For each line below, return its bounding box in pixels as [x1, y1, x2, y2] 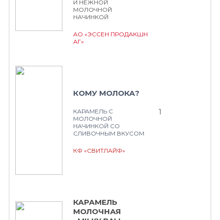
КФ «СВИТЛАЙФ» [73, 147, 125, 154]
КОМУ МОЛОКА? [73, 88, 139, 98]
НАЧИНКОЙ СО [73, 122, 120, 130]
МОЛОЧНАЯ [73, 207, 121, 216]
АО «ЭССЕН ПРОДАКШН [73, 30, 148, 38]
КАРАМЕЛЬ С [73, 108, 113, 115]
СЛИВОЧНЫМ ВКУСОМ [73, 130, 144, 137]
